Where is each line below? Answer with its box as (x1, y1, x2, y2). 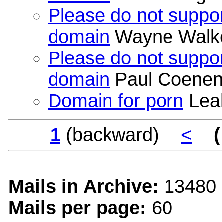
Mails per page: (8, 197, 146, 218)
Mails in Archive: (8, 175, 159, 197)
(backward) (60, 124, 181, 145)
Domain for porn (48, 90, 183, 111)
